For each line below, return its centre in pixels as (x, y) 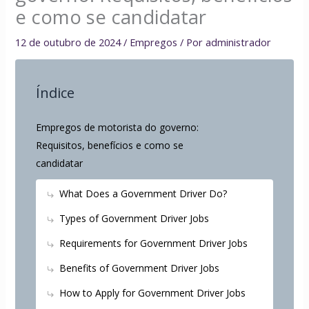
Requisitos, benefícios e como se (110, 146)
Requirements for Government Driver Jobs (154, 243)
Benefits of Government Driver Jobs (140, 268)
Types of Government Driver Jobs (134, 219)
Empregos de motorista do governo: (118, 128)
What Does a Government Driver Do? (143, 194)
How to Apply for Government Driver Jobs (153, 293)
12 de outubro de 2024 (70, 42)
